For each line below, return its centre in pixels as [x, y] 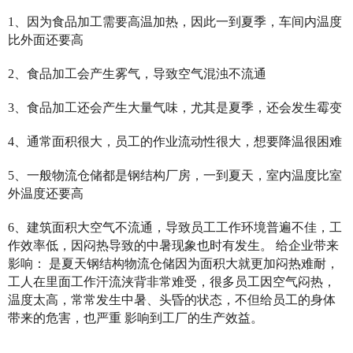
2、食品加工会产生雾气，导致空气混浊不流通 [137, 74]
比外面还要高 [46, 40]
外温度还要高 [46, 193]
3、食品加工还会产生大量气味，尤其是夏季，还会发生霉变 [175, 108]
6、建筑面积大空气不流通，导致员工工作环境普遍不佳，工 [175, 227]
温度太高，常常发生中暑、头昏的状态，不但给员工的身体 [172, 300]
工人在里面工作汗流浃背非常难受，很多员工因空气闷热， [172, 282]
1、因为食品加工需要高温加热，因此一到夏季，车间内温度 [175, 22]
